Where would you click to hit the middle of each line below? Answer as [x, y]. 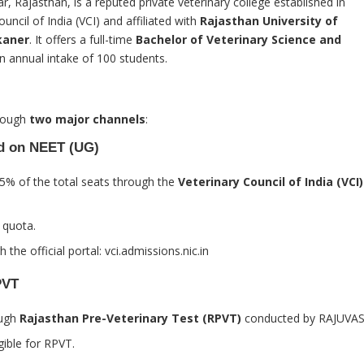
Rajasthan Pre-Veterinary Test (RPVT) [130, 318]
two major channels [87, 119]
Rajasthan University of [269, 21]
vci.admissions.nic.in [157, 251]
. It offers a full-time [82, 39]
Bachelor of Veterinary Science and [238, 39]
